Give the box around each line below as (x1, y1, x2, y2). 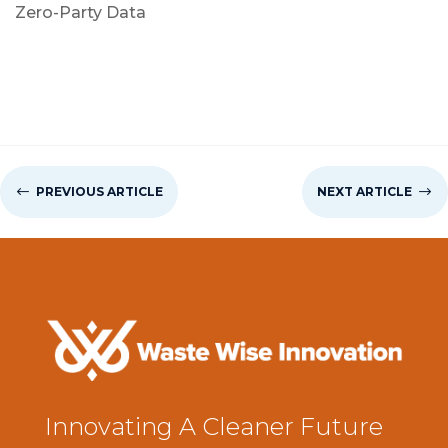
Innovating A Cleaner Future (44, 412, 383, 442)
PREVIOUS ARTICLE (36, 183, 163, 199)
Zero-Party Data (15, 2, 146, 22)
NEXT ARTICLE (317, 183, 412, 199)
